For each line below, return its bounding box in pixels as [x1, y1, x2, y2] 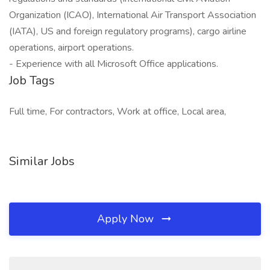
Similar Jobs [9, 153, 75, 169]
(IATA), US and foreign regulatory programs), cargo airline [9, 25, 246, 38]
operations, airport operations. [9, 41, 134, 54]
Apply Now [97, 212, 157, 226]
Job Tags [9, 72, 55, 89]
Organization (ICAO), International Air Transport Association [9, 8, 256, 22]
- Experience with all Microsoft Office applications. [9, 57, 218, 71]
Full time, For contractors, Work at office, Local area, [9, 105, 226, 118]
